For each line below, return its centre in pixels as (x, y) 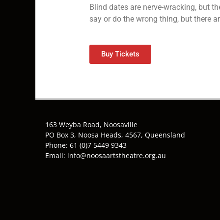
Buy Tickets (120, 54)
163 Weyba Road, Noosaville (91, 125)
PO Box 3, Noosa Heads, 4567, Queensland (115, 135)
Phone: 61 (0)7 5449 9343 (86, 145)
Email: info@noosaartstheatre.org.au (106, 156)
